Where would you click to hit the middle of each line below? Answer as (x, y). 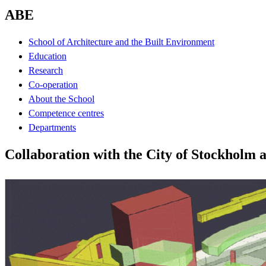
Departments (52, 127)
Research (46, 70)
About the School (61, 99)
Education (47, 56)
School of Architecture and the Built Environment (121, 42)
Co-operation (53, 84)
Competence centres (66, 113)
